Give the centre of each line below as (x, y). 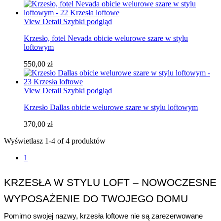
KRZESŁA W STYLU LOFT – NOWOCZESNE (110, 183)
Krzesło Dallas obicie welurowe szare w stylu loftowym (111, 108)
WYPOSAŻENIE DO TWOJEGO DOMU (96, 199)
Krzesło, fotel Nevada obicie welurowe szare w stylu (106, 38)
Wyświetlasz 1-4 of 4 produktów (55, 141)
